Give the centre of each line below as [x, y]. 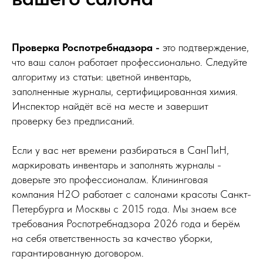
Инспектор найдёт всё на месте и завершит [110, 106]
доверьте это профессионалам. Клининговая [110, 179]
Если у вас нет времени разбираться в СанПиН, [120, 150]
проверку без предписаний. [73, 120]
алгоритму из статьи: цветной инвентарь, [102, 76]
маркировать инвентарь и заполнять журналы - [117, 164]
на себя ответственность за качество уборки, [112, 238]
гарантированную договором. [78, 252]
